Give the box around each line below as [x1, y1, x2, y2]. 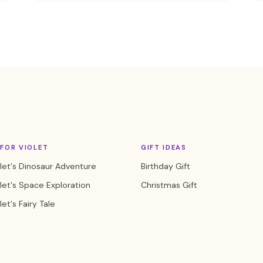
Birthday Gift [141, 161, 190, 171]
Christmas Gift [141, 180, 197, 190]
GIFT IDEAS [141, 143, 187, 151]
